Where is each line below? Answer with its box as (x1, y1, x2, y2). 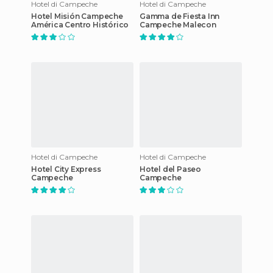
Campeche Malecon (140, 19, 216, 29)
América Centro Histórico (31, 19, 129, 29)
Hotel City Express (31, 164, 101, 174)
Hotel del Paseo (140, 164, 201, 174)
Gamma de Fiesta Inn (140, 11, 220, 21)
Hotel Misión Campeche (31, 11, 123, 21)
